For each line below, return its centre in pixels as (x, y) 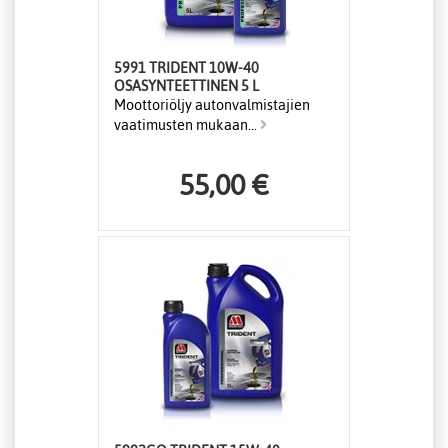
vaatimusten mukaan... (187, 125)
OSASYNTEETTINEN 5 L (250, 86)
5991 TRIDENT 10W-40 (186, 68)
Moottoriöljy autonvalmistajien (212, 105)
